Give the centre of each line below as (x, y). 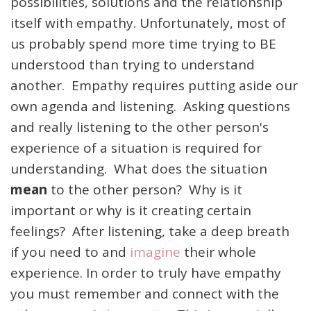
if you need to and (70, 252)
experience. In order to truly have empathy (146, 273)
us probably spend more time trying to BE (143, 44)
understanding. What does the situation (139, 169)
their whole (218, 252)
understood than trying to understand (133, 65)
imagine (155, 252)
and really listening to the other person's (140, 127)
